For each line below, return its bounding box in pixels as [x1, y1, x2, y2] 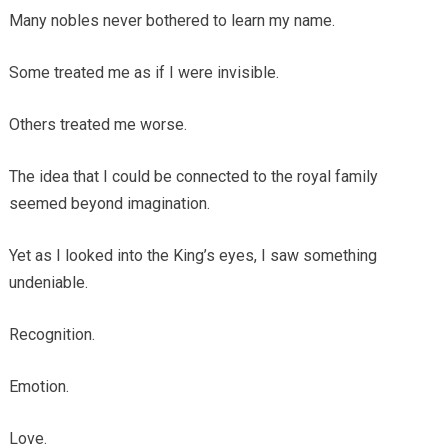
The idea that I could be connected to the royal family [8, 166, 378, 186]
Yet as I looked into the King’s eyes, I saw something [8, 245, 377, 265]
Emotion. [8, 376, 69, 396]
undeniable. [8, 272, 88, 292]
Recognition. [8, 324, 95, 344]
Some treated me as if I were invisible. [8, 62, 279, 82]
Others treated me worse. [8, 114, 187, 134]
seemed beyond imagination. [8, 193, 210, 213]
